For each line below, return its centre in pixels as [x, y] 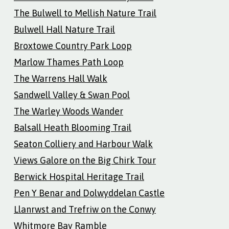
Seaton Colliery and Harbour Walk [83, 144]
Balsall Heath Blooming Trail [73, 127]
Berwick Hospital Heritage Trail [79, 176]
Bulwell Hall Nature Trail [64, 29]
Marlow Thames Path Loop [69, 62]
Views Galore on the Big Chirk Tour [85, 160]
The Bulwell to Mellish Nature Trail [85, 13]
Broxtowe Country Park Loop [73, 45]
